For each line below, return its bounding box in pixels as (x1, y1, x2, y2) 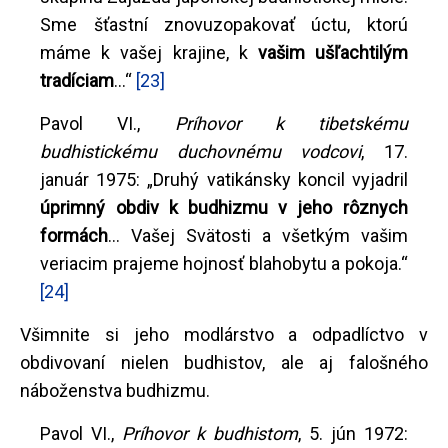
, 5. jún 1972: (297, 423, 408, 445)
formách (40, 225, 109, 247)
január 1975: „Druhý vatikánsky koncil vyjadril (40, 169, 408, 191)
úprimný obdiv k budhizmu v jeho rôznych (40, 197, 408, 219)
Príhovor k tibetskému (174, 113, 408, 135)
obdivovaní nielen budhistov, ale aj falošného (20, 352, 428, 374)
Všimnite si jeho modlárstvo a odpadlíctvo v (20, 324, 428, 346)
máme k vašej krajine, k (40, 42, 258, 64)
